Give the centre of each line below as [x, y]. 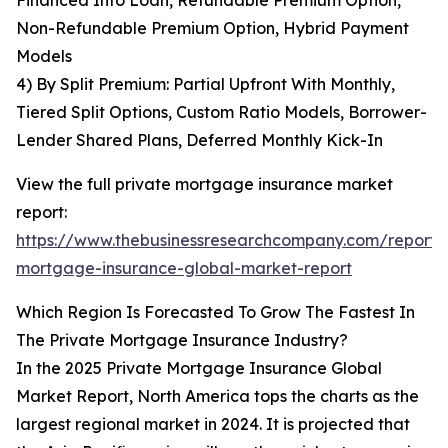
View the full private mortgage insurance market [204, 184]
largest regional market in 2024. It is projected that [213, 424]
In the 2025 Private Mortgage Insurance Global [199, 368]
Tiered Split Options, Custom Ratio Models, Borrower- [221, 112]
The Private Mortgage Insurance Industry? [182, 340]
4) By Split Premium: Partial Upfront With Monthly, [205, 84]
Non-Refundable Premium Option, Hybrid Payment [212, 28]
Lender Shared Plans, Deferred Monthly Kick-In [199, 140]
